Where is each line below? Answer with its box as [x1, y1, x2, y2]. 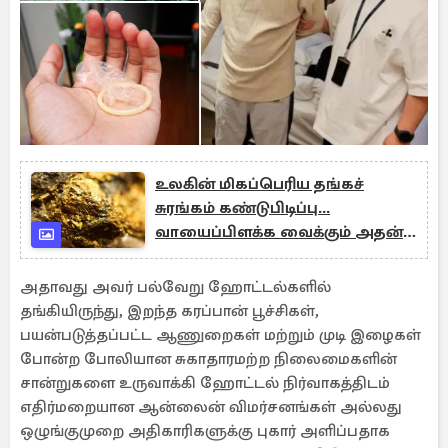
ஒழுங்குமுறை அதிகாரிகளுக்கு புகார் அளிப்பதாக [20, 421, 390, 441]
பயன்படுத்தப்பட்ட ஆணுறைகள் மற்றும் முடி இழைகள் [20, 325, 421, 345]
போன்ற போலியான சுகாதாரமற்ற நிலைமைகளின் [20, 349, 397, 369]
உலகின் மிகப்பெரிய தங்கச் [155, 174, 364, 194]
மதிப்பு [155, 246, 205, 266]
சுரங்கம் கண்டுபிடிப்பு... [155, 198, 330, 218]
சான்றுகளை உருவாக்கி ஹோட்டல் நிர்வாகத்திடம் [20, 373, 390, 393]
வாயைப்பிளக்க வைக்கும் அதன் [155, 222, 403, 242]
